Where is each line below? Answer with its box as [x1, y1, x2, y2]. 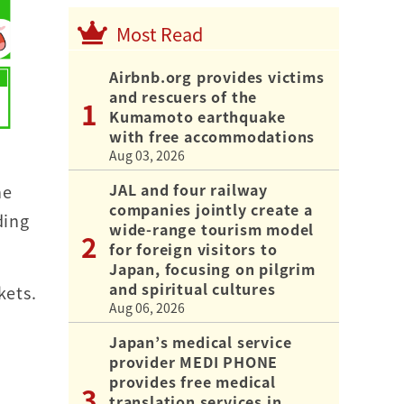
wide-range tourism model [109, 217, 315, 240]
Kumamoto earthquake [109, 105, 287, 127]
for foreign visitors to [109, 237, 278, 260]
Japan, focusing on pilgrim [109, 257, 316, 280]
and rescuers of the [109, 85, 258, 107]
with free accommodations [109, 124, 316, 147]
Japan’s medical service [109, 330, 292, 353]
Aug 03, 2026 [109, 145, 185, 164]
